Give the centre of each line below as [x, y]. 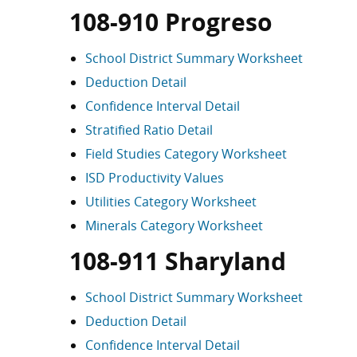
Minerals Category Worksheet [174, 226]
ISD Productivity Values [155, 178]
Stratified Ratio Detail [149, 130]
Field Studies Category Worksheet [186, 154]
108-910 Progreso [171, 22]
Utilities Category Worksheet [171, 202]
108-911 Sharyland [178, 261]
